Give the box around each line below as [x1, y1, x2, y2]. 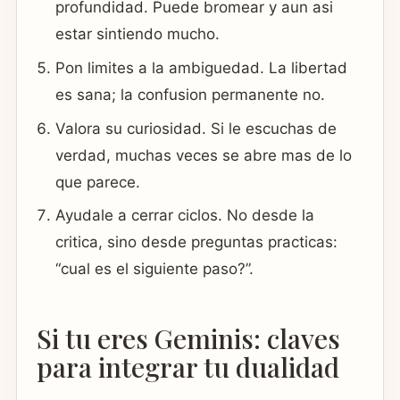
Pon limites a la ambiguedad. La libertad [55, 58, 348, 77]
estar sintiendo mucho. [55, 25, 221, 44]
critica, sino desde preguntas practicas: [55, 233, 338, 252]
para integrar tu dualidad [37, 348, 339, 385]
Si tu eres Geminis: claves [37, 320, 340, 356]
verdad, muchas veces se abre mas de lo [55, 146, 353, 164]
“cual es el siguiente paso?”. [55, 260, 254, 279]
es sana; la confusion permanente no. [55, 85, 326, 104]
